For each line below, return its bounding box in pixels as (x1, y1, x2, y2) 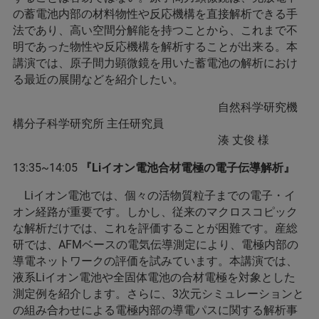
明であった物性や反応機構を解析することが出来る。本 (13, 40, 298, 53)
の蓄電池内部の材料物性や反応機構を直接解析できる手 (13, 7, 298, 21)
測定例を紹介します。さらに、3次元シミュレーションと (13, 287, 304, 300)
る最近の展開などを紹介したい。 (13, 73, 184, 86)
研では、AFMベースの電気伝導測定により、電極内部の (13, 238, 298, 251)
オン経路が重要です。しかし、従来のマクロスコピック (13, 205, 298, 219)
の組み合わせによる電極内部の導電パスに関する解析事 (13, 303, 298, 317)
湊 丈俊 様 (13, 133, 269, 147)
